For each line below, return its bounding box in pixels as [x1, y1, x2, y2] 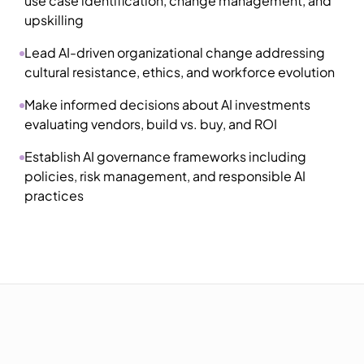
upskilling [24, 11, 84, 28]
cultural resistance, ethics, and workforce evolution [24, 63, 335, 80]
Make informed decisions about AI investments [24, 96, 310, 113]
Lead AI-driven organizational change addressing [24, 44, 325, 61]
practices [24, 187, 84, 204]
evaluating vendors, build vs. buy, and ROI [24, 115, 277, 132]
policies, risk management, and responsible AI [24, 167, 305, 184]
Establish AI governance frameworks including [24, 148, 306, 165]
